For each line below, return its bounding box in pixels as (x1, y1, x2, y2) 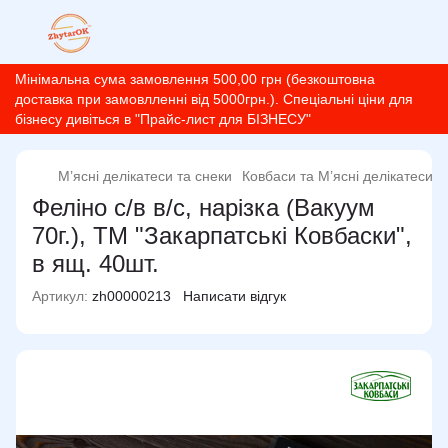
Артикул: (32, 288, 88, 304)
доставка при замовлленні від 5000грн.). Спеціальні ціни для (15, 91, 413, 107)
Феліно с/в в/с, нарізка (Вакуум (32, 194, 375, 221)
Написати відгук (183, 288, 286, 304)
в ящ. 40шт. (32, 250, 159, 277)
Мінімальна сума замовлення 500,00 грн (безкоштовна (15, 71, 375, 87)
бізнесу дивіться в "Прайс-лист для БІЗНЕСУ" (15, 111, 311, 127)
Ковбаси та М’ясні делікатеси (242, 168, 433, 184)
